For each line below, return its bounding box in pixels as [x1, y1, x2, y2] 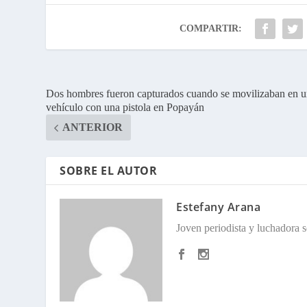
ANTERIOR [62, 121, 123, 134]
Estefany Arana [176, 199, 261, 215]
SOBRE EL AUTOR [60, 163, 158, 179]
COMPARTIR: [180, 23, 243, 34]
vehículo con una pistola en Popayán [46, 101, 205, 114]
